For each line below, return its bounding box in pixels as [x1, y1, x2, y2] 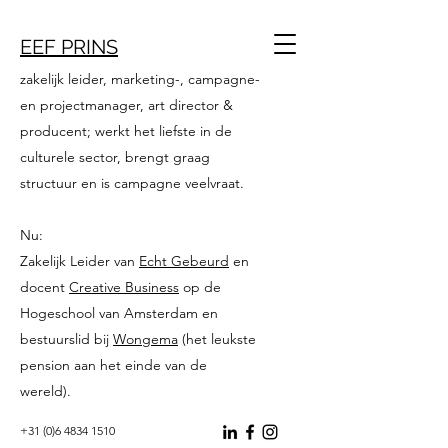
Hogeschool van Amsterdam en [20, 304, 218, 322]
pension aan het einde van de [20, 356, 207, 374]
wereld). [20, 382, 71, 400]
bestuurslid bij [20, 330, 113, 348]
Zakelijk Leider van [20, 252, 139, 270]
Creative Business [69, 278, 179, 296]
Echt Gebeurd [139, 252, 229, 270]
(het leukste [178, 330, 256, 348]
